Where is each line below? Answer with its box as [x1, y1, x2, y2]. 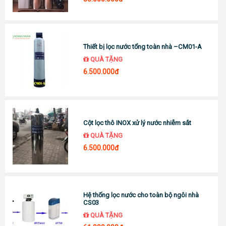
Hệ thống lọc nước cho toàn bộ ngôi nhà [83, 191, 199, 199]
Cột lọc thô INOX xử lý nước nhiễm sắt [83, 119, 192, 127]
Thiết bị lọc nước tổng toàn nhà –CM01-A [83, 42, 202, 50]
